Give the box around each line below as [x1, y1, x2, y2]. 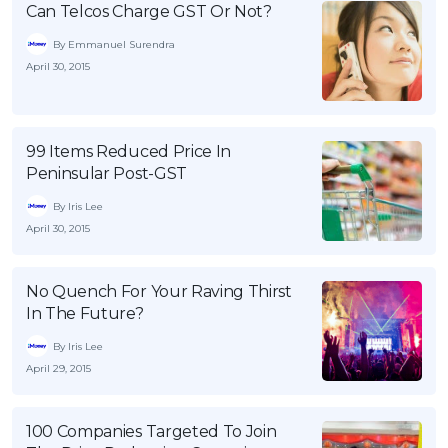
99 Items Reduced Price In [26, 142, 231, 161]
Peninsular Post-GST [26, 164, 187, 183]
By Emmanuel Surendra [53, 37, 175, 51]
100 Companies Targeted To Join [26, 422, 277, 441]
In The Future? [26, 304, 144, 323]
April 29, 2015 [26, 362, 91, 375]
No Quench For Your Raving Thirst [26, 282, 292, 301]
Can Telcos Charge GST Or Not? [26, 2, 272, 21]
